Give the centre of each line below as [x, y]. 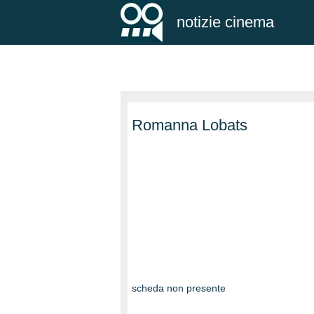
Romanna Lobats [190, 125]
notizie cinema [225, 22]
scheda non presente [179, 288]
